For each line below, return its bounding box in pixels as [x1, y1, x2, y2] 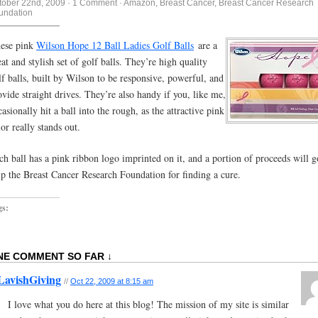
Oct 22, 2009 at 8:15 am [70, 276, 153, 285]
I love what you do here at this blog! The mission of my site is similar [8, 297, 289, 311]
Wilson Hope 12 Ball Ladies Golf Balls [36, 38, 194, 52]
